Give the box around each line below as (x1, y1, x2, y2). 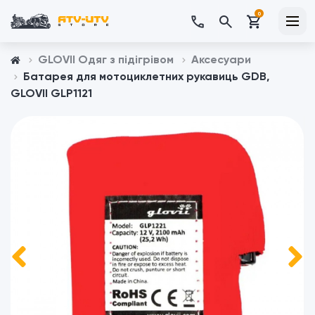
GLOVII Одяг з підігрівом (38, 53, 174, 66)
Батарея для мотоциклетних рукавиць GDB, (23, 70, 269, 83)
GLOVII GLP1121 (11, 86, 92, 100)
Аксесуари (191, 53, 251, 66)
